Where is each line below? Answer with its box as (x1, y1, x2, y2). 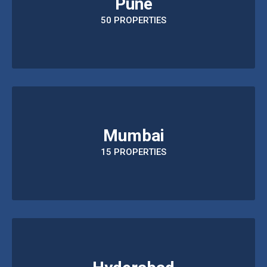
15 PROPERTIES (101, 146, 166, 157)
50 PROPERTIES (101, 14, 166, 26)
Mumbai (103, 125, 164, 145)
